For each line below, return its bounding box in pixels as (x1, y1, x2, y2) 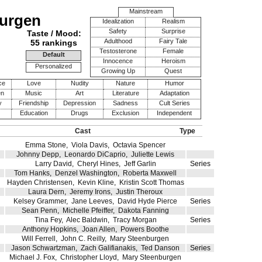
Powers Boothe (120, 225, 169, 233)
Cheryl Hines (77, 160, 119, 168)
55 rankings (30, 38, 77, 47)
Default (42, 51, 65, 58)
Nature (116, 80, 135, 87)
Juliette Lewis (131, 150, 174, 158)
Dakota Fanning (118, 206, 169, 215)
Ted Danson (141, 244, 180, 252)
